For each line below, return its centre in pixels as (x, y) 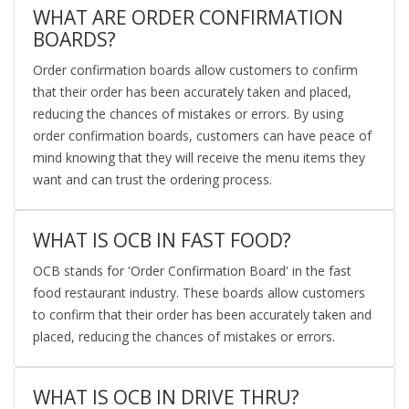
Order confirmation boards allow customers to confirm (195, 70)
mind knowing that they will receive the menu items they (199, 158)
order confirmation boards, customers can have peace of (202, 136)
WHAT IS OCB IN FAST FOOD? (162, 241)
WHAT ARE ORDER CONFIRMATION (188, 18)
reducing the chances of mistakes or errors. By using (188, 114)
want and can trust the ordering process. (152, 180)
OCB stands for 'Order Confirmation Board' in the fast (192, 271)
